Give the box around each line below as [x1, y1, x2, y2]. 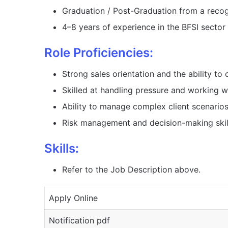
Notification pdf [49, 215, 110, 226]
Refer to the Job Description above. [62, 164, 201, 175]
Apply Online [49, 193, 98, 204]
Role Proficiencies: [44, 45, 153, 61]
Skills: [44, 141, 79, 156]
